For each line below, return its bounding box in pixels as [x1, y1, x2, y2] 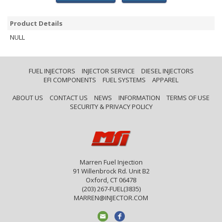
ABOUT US [12, 93, 43, 102]
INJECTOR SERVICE [81, 66, 135, 75]
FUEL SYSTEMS [103, 75, 146, 84]
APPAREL [152, 75, 178, 84]
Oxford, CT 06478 [86, 175, 136, 184]
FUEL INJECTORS [28, 66, 75, 75]
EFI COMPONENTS [44, 75, 96, 84]
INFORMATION [118, 93, 160, 102]
